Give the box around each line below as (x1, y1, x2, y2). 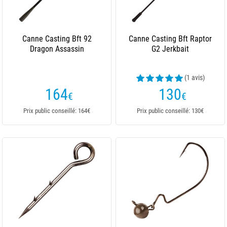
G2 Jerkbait (152, 44, 189, 54)
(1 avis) (184, 73, 205, 82)
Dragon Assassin (29, 44, 84, 54)
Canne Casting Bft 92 (22, 34, 92, 44)
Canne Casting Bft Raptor (129, 34, 212, 44)
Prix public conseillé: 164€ (23, 107, 90, 115)
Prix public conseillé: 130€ (137, 107, 204, 115)
